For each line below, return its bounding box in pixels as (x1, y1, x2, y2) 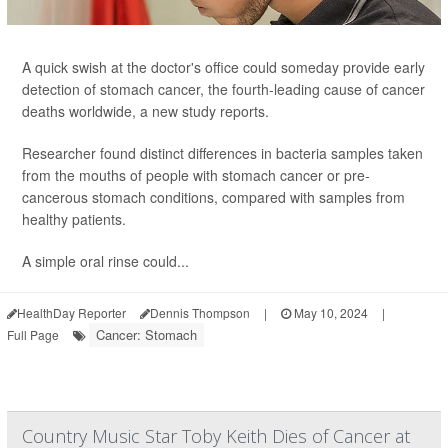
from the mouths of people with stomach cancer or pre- (22, 165, 370, 185)
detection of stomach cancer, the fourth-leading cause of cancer (22, 79, 425, 99)
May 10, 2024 (291, 304, 368, 321)
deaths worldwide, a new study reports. (22, 101, 269, 121)
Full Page (7, 326, 59, 343)
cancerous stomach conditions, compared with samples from (22, 187, 405, 207)
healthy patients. (22, 209, 126, 229)
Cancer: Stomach (96, 325, 197, 344)
